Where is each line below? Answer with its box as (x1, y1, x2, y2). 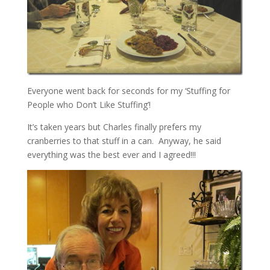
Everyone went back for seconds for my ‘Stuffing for (27, 84, 230, 96)
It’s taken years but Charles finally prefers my (27, 121, 201, 133)
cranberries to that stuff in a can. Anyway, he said (27, 134, 221, 146)
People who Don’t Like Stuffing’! (27, 98, 151, 110)
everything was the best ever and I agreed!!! (27, 148, 196, 160)
